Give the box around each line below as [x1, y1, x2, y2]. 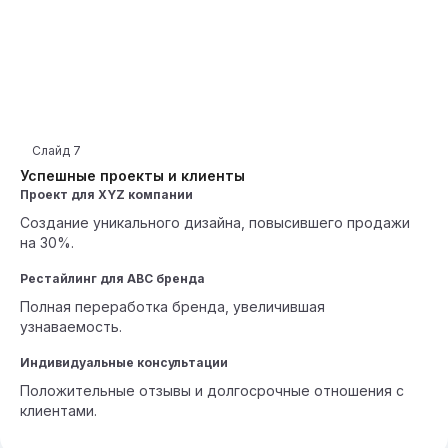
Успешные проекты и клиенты [20, 167, 245, 184]
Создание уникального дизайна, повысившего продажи [20, 214, 410, 231]
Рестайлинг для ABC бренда [20, 271, 205, 286]
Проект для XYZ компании [20, 187, 193, 202]
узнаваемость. [20, 318, 122, 335]
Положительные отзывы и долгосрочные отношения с [20, 382, 404, 399]
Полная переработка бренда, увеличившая [20, 298, 325, 315]
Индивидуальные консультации [20, 355, 228, 370]
